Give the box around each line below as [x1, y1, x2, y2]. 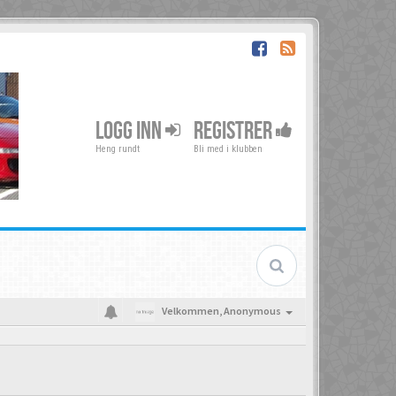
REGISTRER [194, 116, 276, 146]
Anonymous [224, 304, 281, 317]
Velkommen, [162, 304, 224, 317]
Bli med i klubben [194, 143, 263, 155]
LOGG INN [95, 116, 165, 146]
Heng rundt [95, 143, 140, 155]
